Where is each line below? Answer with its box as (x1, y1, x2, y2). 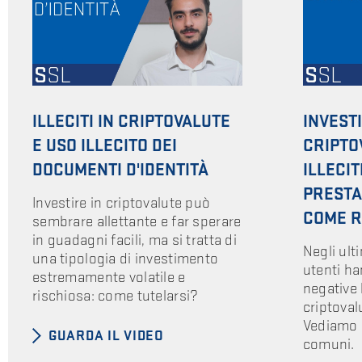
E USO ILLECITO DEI (32, 135, 177, 158)
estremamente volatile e (32, 267, 186, 287)
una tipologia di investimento (32, 249, 219, 268)
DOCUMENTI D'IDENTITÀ (32, 159, 208, 182)
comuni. (302, 335, 355, 354)
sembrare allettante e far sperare (32, 212, 242, 231)
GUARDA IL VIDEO (48, 326, 164, 344)
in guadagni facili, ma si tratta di (32, 230, 237, 250)
